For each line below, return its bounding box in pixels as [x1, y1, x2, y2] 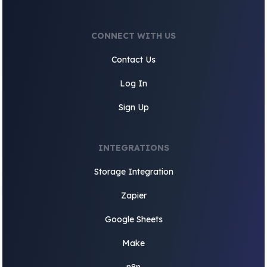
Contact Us [111, 54, 156, 65]
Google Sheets [104, 214, 163, 225]
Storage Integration [94, 166, 173, 177]
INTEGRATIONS [98, 142, 169, 153]
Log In [120, 78, 147, 89]
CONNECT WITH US [91, 30, 176, 41]
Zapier [120, 190, 147, 201]
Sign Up [118, 102, 149, 113]
